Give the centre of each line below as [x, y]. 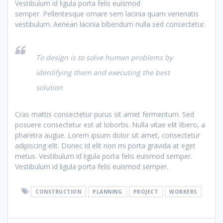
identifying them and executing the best [103, 72]
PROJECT [146, 191]
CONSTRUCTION [58, 191]
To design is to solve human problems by [104, 57]
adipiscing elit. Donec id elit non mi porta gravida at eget [105, 145]
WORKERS [183, 191]
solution [49, 87]
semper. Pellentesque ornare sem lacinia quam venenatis [107, 13]
